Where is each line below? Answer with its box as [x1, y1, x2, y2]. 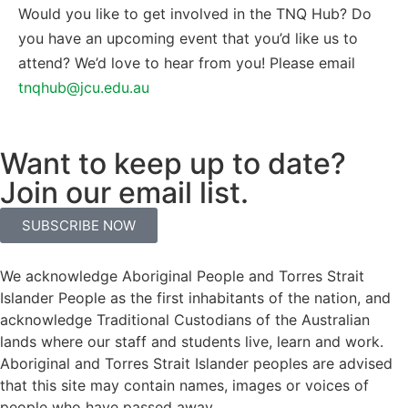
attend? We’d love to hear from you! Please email [18, 53, 355, 72]
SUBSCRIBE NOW [22, 216, 136, 234]
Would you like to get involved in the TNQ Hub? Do [18, 4, 372, 23]
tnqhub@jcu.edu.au [18, 77, 149, 97]
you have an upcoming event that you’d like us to [18, 28, 358, 47]
